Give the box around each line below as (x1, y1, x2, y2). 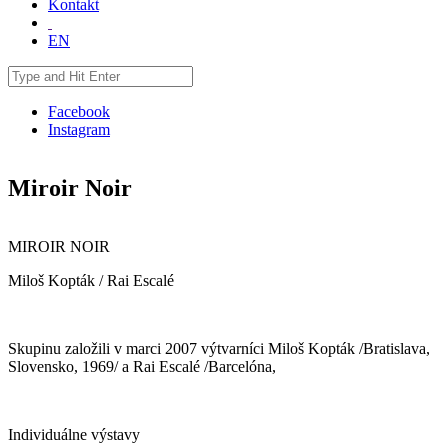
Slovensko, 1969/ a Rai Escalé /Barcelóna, (8, 357, 276, 375)
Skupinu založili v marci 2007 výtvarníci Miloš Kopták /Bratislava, (8, 339, 430, 357)
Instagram (48, 120, 110, 138)
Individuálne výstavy (8, 425, 140, 443)
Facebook (48, 102, 110, 120)
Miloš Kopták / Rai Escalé (8, 271, 174, 289)
